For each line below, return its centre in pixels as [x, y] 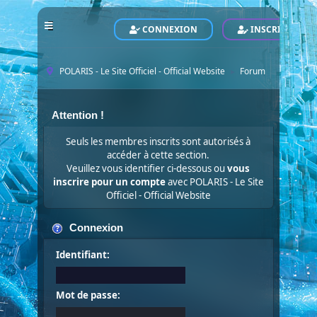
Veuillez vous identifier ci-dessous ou [147, 168]
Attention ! [77, 115]
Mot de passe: [88, 295]
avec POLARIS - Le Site [214, 182]
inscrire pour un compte [109, 182]
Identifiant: [82, 255]
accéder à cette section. [158, 155]
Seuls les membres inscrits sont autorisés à [158, 142]
